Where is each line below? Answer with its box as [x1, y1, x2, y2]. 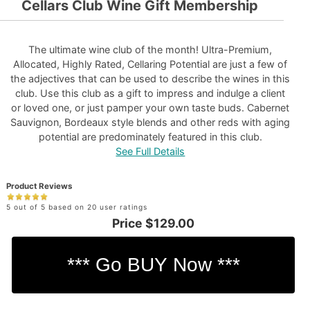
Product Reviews [6, 181, 72, 191]
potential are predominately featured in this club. [38, 131, 262, 143]
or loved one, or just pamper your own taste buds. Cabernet [11, 102, 290, 113]
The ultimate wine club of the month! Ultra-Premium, [28, 44, 273, 55]
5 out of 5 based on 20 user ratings [6, 203, 147, 211]
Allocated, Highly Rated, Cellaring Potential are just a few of [13, 58, 288, 70]
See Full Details [116, 145, 185, 157]
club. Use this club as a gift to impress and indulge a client [15, 87, 286, 99]
